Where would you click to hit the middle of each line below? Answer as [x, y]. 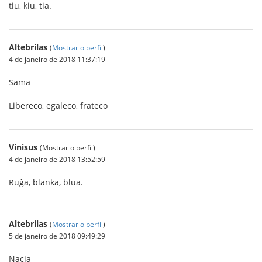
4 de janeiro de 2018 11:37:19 [57, 59]
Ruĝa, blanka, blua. [46, 182]
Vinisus [23, 147]
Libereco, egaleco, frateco [58, 106]
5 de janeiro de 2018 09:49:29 [57, 236]
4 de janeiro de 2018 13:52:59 [57, 159]
